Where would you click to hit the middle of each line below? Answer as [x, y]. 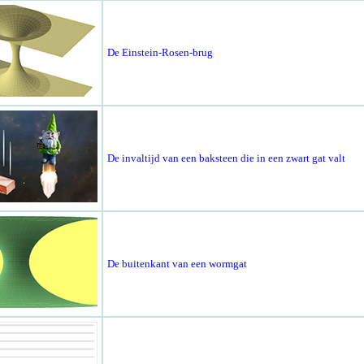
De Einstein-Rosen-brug [160, 53]
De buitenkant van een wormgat [177, 264]
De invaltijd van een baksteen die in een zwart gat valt [226, 158]
